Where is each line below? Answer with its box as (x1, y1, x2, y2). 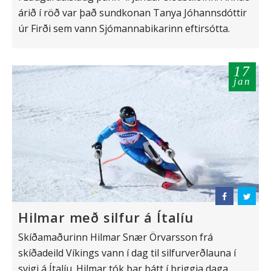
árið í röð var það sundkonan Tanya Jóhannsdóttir (18, 5, 247, 19)
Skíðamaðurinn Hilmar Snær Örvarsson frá (18, 230, 213, 244)
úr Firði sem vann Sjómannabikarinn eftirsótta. (18, 21, 230, 35)
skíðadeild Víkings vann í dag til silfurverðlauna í (18, 246, 236, 260)
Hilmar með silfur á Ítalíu (18, 208, 194, 227)
